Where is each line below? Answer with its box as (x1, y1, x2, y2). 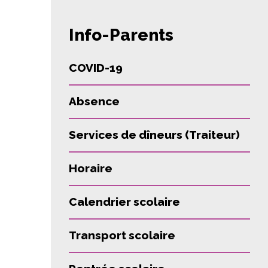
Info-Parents (69, 25, 173, 45)
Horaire (69, 162, 112, 175)
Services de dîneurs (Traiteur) (69, 128, 240, 141)
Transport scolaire (69, 229, 175, 242)
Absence (69, 95, 120, 108)
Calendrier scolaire (69, 195, 180, 208)
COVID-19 (69, 61, 123, 74)
